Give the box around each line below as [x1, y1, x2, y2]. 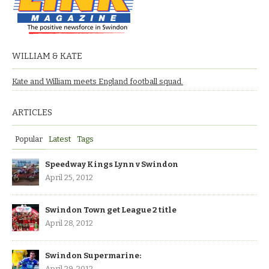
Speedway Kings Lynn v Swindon [45, 160, 178, 169]
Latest [49, 134, 71, 144]
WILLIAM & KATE [12, 51, 82, 62]
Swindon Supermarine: [45, 251, 141, 261]
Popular [15, 134, 43, 144]
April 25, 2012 [45, 173, 93, 183]
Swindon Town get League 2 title [45, 205, 177, 215]
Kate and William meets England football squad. [12, 77, 183, 86]
